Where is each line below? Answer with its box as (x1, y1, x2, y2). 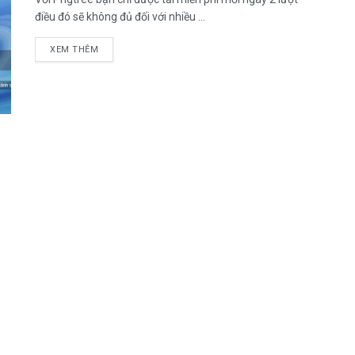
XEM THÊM (50, 44, 99, 55)
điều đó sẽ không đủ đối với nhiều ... (35, 10, 205, 23)
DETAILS (97, 44, 136, 54)
